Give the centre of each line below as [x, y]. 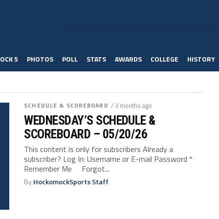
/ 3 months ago [131, 106]
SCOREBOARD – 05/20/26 [86, 134]
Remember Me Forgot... [67, 169]
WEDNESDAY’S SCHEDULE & [90, 120]
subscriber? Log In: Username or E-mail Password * [109, 159]
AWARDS [128, 59]
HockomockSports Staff [71, 182]
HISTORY [201, 59]
